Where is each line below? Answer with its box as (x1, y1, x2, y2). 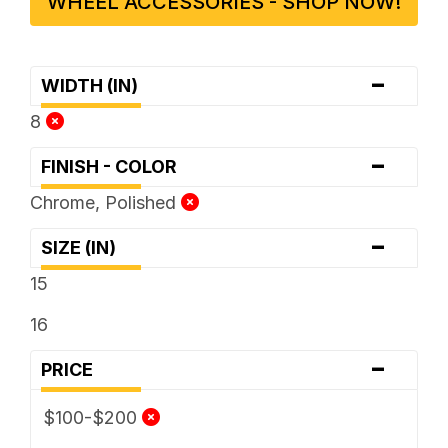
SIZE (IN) (40, 236, 128, 258)
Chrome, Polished (29, 191, 181, 213)
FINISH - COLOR (40, 155, 189, 177)
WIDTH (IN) (40, 74, 150, 96)
